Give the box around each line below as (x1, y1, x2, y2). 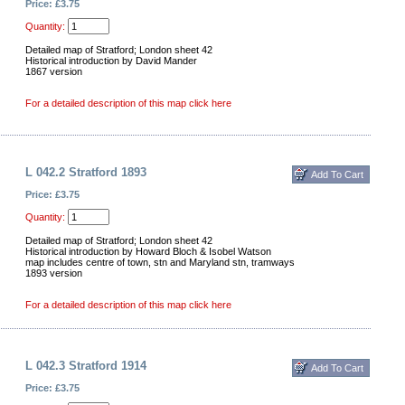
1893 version (25, 268, 82, 278)
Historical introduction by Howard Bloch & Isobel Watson (25, 246, 271, 257)
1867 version (25, 66, 82, 77)
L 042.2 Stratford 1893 (25, 165, 146, 179)
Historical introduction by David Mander (25, 55, 197, 66)
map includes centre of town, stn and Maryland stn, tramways (25, 257, 295, 268)
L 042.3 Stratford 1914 (25, 359, 146, 372)
